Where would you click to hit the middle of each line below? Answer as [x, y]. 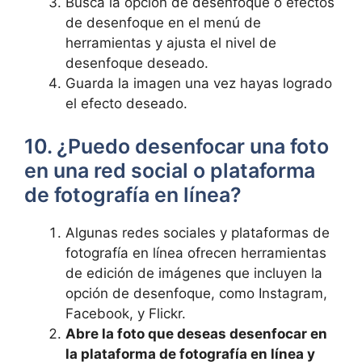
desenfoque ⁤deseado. [137, 63]
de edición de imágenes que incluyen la [194, 273]
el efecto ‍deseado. [126, 103]
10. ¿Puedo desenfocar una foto [177, 146]
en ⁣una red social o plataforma [170, 170]
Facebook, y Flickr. [126, 314]
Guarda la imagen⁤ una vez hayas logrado [199, 83]
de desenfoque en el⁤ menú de [163, 22]
